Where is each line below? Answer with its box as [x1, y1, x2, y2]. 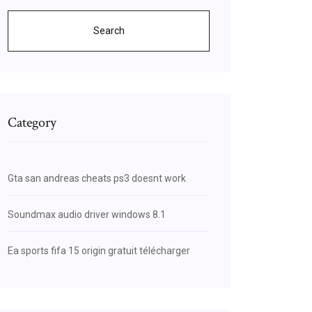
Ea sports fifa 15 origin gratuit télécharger [8, 245, 190, 256]
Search [93, 25, 125, 36]
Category [8, 114, 56, 132]
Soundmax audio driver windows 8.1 [8, 209, 166, 220]
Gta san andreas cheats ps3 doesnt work [8, 173, 186, 184]
